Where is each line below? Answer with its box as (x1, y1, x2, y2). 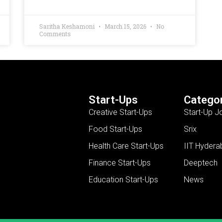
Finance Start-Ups (88, 158, 151, 167)
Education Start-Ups (88, 174, 158, 184)
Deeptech (183, 158, 218, 167)
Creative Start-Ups (88, 107, 152, 117)
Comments (39, 30, 71, 38)
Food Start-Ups (88, 124, 142, 134)
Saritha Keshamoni (39, 22, 96, 31)
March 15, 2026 (103, 22, 148, 31)
